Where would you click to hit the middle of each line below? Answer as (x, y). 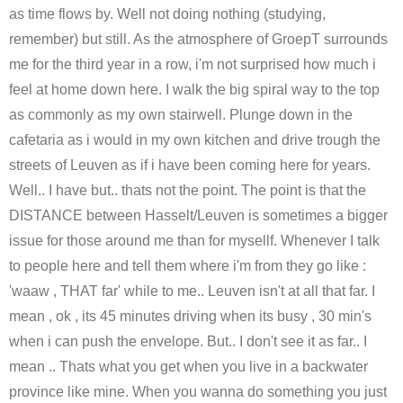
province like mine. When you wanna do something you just (198, 392)
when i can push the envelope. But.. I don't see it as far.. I (188, 341)
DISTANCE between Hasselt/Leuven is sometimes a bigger (198, 215)
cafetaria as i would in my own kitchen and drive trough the (195, 140)
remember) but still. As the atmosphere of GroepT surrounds (198, 39)
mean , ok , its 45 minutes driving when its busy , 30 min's (190, 316)
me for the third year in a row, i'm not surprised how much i (193, 64)
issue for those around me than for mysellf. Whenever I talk (194, 241)
